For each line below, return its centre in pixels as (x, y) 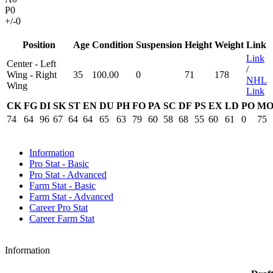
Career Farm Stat (62, 218)
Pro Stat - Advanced (68, 175)
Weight (229, 45)
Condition (113, 45)
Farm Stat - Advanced (71, 197)
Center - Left (31, 64)
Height (198, 45)
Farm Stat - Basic (62, 186)
